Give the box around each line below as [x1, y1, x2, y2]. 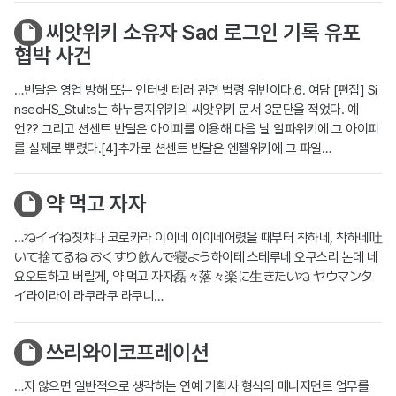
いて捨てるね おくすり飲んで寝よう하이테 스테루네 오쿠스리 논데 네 [14, 249, 378, 266]
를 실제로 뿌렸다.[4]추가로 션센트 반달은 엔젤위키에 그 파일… [14, 140, 331, 156]
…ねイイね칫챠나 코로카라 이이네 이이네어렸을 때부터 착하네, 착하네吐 [14, 230, 382, 247]
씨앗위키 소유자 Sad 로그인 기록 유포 [45, 19, 361, 46]
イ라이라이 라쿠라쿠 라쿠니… [14, 288, 164, 305]
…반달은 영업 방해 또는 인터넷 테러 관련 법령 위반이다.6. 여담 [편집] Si [14, 81, 377, 98]
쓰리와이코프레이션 [45, 339, 209, 365]
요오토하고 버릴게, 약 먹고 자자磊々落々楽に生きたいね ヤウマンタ [14, 269, 373, 286]
